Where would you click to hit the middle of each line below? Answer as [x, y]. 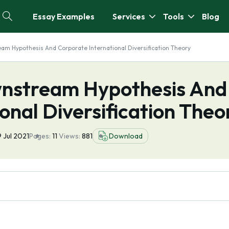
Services [129, 16]
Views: [70, 136]
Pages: [40, 136]
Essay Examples [64, 16]
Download [126, 136]
